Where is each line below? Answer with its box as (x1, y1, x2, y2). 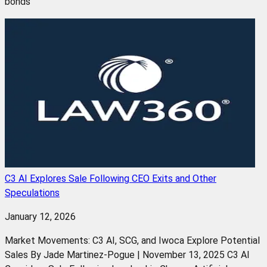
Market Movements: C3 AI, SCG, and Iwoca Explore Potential (5, 234, 260, 246)
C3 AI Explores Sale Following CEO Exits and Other (5, 172, 216, 184)
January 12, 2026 (5, 210, 76, 222)
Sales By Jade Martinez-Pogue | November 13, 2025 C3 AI (5, 249, 250, 260)
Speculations (5, 187, 60, 198)
